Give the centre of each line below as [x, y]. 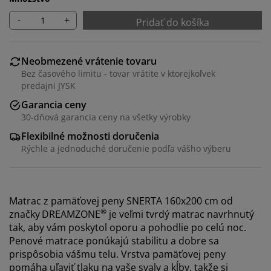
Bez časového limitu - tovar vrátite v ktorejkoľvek [118, 73]
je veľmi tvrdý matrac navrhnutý [180, 214]
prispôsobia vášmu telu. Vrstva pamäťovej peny [117, 254]
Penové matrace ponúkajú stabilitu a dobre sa [114, 240]
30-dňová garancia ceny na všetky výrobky [106, 117]
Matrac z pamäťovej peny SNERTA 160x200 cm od [121, 201]
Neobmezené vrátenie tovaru [89, 61]
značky [24, 214]
